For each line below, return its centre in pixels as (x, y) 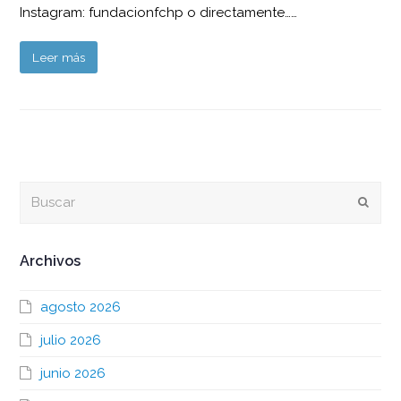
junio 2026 (73, 373)
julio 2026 (71, 340)
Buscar (41, 191)
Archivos (51, 260)
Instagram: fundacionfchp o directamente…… (159, 12)
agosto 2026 (81, 307)
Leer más (59, 57)
